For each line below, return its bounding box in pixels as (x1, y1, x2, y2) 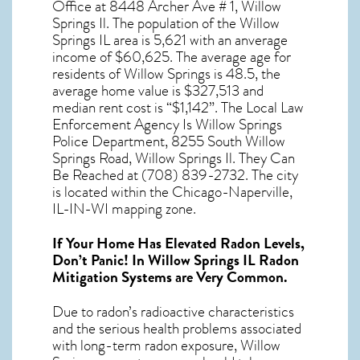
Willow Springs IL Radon (148, 248, 299, 272)
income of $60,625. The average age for (52, 45, 291, 68)
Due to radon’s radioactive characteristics (52, 300, 294, 323)
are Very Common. (172, 265, 287, 288)
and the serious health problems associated (52, 317, 301, 340)
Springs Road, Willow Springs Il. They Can (52, 146, 295, 170)
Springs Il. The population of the (52, 11, 239, 35)
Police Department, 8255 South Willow (52, 129, 285, 153)
